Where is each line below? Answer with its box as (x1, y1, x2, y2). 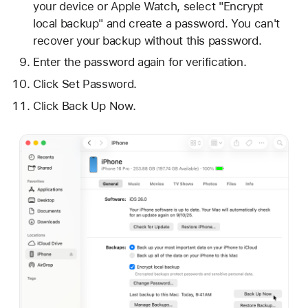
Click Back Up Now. (32, 98, 136, 113)
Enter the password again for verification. (32, 55, 247, 69)
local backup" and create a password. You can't (32, 16, 280, 30)
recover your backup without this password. (32, 33, 262, 47)
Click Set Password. (32, 77, 137, 91)
